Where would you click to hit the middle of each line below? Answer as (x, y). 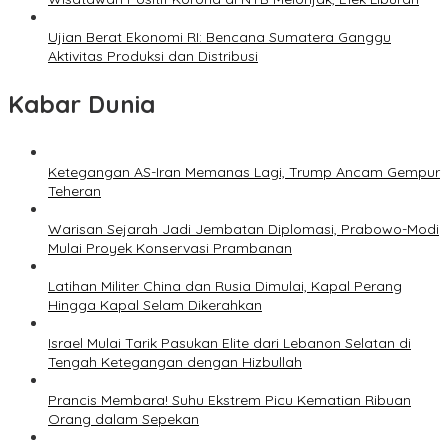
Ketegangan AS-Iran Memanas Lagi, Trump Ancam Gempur (244, 172)
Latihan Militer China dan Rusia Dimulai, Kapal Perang (225, 286)
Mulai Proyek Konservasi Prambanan (170, 248)
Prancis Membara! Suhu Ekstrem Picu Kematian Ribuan (229, 400)
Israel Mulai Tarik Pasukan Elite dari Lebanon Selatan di (229, 343)
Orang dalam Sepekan (123, 419)
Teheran (74, 191)
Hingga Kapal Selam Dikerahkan (155, 305)
